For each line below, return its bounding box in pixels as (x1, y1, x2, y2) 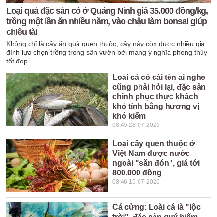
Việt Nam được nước (112, 149, 190, 157)
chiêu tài (6, 27, 38, 37)
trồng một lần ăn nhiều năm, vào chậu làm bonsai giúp (6, 16, 207, 26)
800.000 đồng (112, 169, 162, 177)
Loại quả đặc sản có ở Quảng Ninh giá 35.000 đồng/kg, (6, 6, 208, 15)
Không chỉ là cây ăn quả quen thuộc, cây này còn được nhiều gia (6, 40, 205, 47)
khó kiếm (112, 112, 146, 120)
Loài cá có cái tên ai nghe (112, 73, 206, 81)
